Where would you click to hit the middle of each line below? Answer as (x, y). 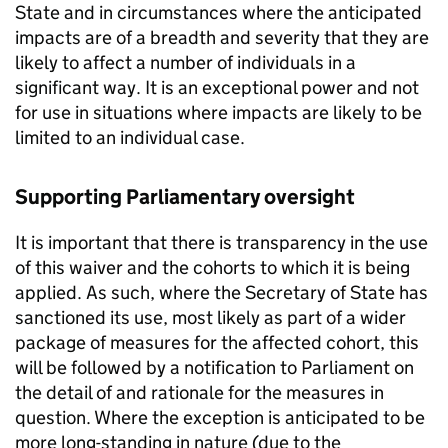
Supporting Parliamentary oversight (185, 197)
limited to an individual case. (130, 138)
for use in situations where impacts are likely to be (218, 113)
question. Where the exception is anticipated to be (220, 418)
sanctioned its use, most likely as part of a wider (210, 318)
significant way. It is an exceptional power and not (217, 88)
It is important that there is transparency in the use (221, 243)
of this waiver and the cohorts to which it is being (212, 268)
